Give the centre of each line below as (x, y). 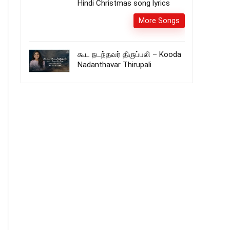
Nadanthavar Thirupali (114, 65)
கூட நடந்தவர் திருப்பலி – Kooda (129, 54)
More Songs (159, 21)
